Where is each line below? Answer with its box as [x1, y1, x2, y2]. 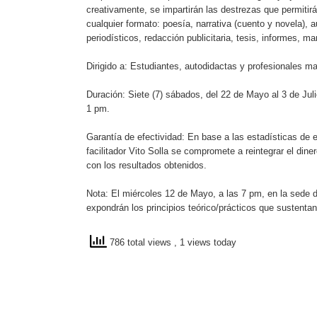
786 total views [107, 237, 174, 248]
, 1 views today [174, 237, 236, 248]
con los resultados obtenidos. [86, 160, 207, 171]
